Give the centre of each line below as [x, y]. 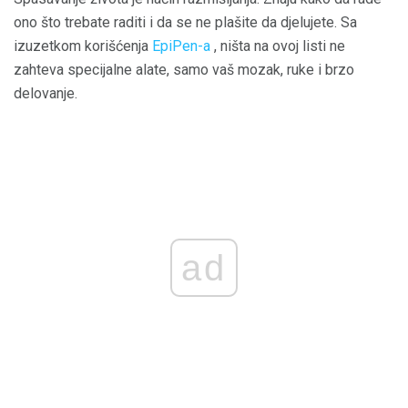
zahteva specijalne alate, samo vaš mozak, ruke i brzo [184, 69]
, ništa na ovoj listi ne [278, 46]
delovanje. [46, 93]
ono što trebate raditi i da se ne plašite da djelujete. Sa [185, 22]
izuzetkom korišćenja [83, 46]
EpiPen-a [181, 46]
